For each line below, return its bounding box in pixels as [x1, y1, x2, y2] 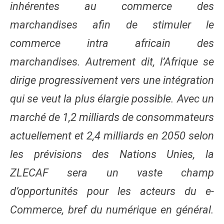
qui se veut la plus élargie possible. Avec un [10, 92, 214, 105]
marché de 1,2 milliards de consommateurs [10, 110, 214, 123]
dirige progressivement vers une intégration [10, 73, 214, 86]
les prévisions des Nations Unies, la [10, 147, 214, 160]
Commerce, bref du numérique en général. [10, 203, 214, 216]
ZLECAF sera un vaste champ [10, 166, 214, 179]
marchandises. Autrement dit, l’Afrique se [10, 55, 214, 68]
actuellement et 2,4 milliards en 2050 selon [10, 129, 214, 142]
